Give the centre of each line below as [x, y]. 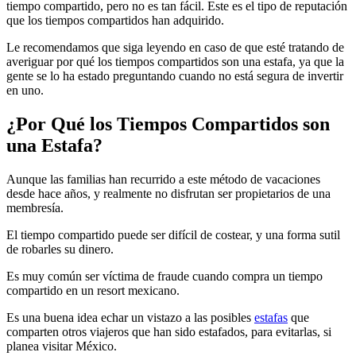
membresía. [35, 207]
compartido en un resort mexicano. [93, 290]
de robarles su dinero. [60, 249]
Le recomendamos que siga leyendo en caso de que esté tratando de [175, 47]
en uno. [25, 90]
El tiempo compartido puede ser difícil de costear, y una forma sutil [173, 234]
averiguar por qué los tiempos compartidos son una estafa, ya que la [175, 61]
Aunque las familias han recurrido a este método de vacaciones [163, 179]
